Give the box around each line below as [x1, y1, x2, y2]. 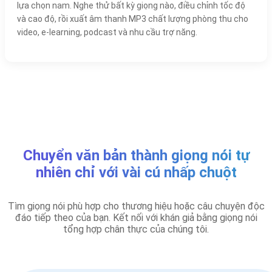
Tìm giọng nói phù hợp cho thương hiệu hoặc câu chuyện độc [7, 200, 265, 212]
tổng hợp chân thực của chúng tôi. [63, 223, 209, 235]
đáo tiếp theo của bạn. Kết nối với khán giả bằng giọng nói [15, 211, 257, 223]
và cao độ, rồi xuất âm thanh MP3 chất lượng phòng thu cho [17, 13, 248, 24]
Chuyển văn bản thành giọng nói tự [22, 146, 250, 164]
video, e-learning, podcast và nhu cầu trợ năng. [17, 27, 197, 37]
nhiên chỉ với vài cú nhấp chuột [35, 163, 237, 181]
